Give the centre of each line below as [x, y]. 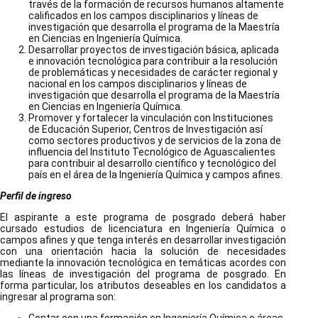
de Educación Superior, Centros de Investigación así [146, 130]
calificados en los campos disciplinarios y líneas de [143, 16]
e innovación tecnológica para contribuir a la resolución [153, 61]
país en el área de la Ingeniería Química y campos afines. [155, 175]
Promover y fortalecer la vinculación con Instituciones [151, 118]
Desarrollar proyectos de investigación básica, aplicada [154, 50]
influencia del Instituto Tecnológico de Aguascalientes [152, 152]
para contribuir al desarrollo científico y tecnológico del [152, 164]
